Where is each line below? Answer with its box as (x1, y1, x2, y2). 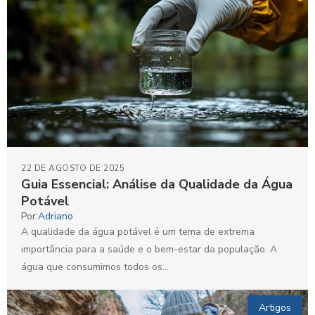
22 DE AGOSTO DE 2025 (21, 162, 124, 174)
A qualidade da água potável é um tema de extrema (21, 225, 255, 239)
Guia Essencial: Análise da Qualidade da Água (21, 176, 292, 193)
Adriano (38, 210, 73, 224)
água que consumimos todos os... (21, 260, 169, 274)
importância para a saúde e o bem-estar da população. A (21, 243, 277, 257)
